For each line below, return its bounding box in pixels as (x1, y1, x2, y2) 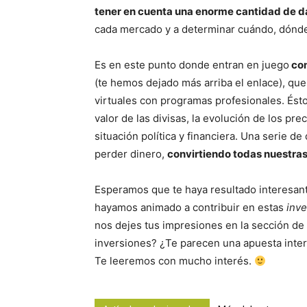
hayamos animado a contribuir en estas (95, 201, 286, 214)
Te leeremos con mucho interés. (95, 254, 254, 268)
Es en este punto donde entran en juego (95, 58, 289, 72)
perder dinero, (95, 147, 167, 161)
